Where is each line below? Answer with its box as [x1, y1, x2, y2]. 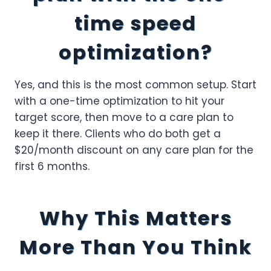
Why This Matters [39, 204, 232, 232]
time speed [74, 10, 197, 37]
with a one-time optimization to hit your [15, 94, 224, 108]
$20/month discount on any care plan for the [15, 143, 253, 157]
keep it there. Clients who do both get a [15, 126, 221, 141]
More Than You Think [19, 233, 252, 261]
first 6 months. [15, 159, 90, 174]
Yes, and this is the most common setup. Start [15, 77, 256, 92]
